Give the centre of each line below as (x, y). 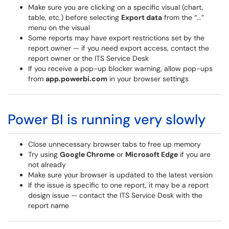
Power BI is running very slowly (107, 119)
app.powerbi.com (76, 79)
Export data (142, 17)
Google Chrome (87, 154)
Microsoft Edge (152, 154)
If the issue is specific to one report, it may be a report (118, 185)
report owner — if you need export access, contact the (119, 48)
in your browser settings (148, 79)
